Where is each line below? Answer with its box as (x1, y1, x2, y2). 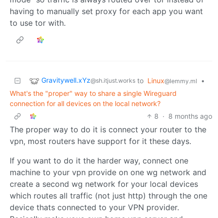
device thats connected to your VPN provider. (10, 202, 179, 212)
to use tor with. (10, 18, 66, 28)
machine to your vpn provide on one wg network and (10, 167, 206, 177)
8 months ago (168, 111, 212, 120)
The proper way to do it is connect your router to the (10, 124, 206, 134)
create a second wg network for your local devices (10, 179, 198, 189)
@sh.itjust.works (91, 76, 135, 84)
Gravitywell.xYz (41, 75, 91, 84)
